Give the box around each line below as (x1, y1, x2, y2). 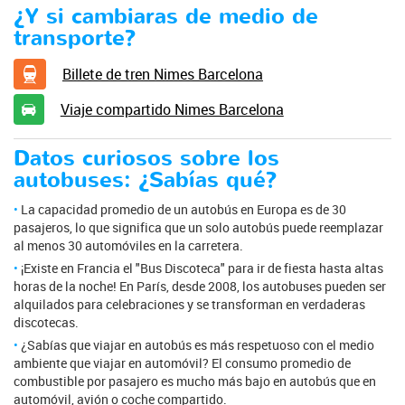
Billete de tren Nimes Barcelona (61, 63, 263, 84)
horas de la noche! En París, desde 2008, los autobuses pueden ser (14, 277, 386, 295)
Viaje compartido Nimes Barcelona (60, 99, 284, 119)
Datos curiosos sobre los (14, 143, 279, 174)
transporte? (14, 23, 136, 53)
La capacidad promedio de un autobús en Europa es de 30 (21, 200, 346, 218)
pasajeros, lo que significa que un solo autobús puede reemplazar (14, 218, 383, 236)
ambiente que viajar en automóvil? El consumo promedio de (14, 353, 351, 372)
